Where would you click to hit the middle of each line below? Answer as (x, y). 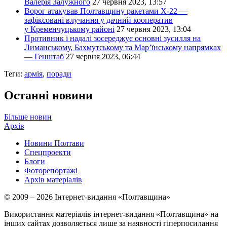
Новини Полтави (54, 143)
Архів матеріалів (53, 179)
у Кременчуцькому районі (69, 29)
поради (59, 73)
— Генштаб (44, 56)
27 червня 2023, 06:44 (103, 56)
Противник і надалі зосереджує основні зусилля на (112, 38)
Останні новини (48, 95)
